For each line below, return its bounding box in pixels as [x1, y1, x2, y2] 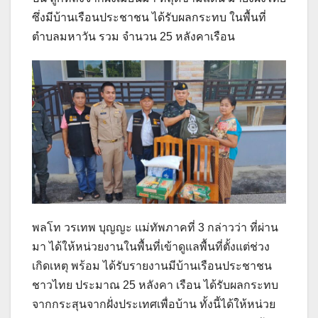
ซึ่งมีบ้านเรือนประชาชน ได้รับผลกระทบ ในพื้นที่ [32, 11, 266, 24]
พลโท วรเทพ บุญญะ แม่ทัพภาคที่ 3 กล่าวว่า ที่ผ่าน [32, 221, 278, 234]
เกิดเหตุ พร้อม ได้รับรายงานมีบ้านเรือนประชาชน [32, 259, 272, 272]
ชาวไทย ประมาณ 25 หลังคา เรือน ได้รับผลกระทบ [32, 278, 278, 291]
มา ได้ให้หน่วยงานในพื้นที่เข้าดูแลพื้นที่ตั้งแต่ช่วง [32, 240, 270, 253]
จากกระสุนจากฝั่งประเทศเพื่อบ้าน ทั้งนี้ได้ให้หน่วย [32, 297, 275, 310]
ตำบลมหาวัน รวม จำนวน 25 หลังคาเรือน [32, 31, 235, 43]
